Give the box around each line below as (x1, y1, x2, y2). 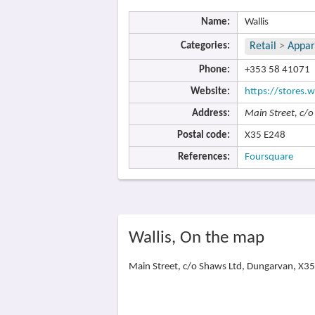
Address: (192, 108, 230, 119)
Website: (191, 86, 230, 97)
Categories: (181, 41, 230, 51)
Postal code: (177, 130, 230, 141)
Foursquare (245, 152, 293, 162)
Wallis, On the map (129, 229, 264, 247)
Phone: (199, 65, 230, 75)
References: (178, 152, 230, 162)
